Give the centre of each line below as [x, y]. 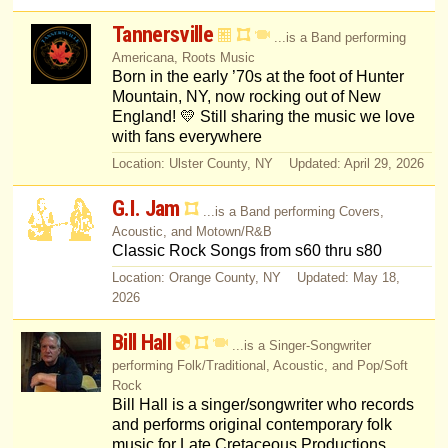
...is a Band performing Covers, [293, 212]
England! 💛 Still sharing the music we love [263, 117]
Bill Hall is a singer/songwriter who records [262, 405]
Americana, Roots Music [183, 58]
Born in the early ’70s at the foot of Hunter [257, 77]
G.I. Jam [145, 208]
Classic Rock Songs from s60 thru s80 [246, 251]
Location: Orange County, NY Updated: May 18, [255, 278]
